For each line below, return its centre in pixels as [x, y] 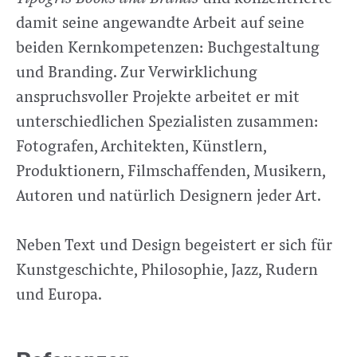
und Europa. [59, 292]
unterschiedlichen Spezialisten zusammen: [167, 120]
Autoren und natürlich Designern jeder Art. [168, 194]
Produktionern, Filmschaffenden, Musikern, [170, 169]
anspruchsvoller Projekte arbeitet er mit [157, 95]
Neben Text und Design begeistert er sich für [174, 243]
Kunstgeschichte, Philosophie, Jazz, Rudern [167, 268]
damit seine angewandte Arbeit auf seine [160, 21]
